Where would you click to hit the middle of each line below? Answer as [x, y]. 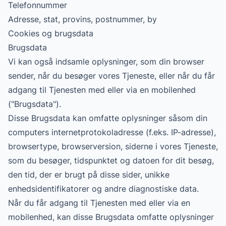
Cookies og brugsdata [51, 33]
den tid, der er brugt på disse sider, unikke [89, 175]
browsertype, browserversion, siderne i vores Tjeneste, [113, 146]
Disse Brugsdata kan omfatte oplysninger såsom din [108, 118]
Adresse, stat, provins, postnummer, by [82, 19]
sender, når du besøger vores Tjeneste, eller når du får [111, 76]
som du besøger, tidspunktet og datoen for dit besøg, [111, 160]
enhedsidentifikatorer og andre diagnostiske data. [103, 189]
